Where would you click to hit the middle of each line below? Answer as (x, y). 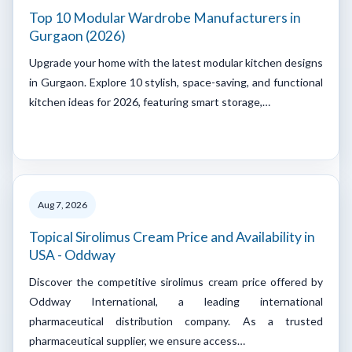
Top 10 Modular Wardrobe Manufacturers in (165, 17)
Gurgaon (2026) (77, 35)
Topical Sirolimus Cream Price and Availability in (172, 236)
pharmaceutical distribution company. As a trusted (176, 321)
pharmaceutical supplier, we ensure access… (137, 340)
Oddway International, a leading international (176, 301)
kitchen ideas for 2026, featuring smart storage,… (150, 101)
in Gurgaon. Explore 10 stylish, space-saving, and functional (176, 82)
